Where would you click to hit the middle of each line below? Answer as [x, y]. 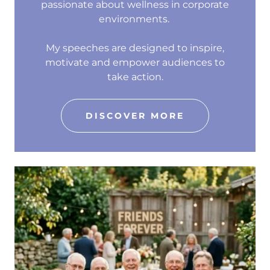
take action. [135, 77]
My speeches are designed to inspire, [135, 48]
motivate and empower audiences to [135, 62]
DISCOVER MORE [135, 115]
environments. [135, 19]
